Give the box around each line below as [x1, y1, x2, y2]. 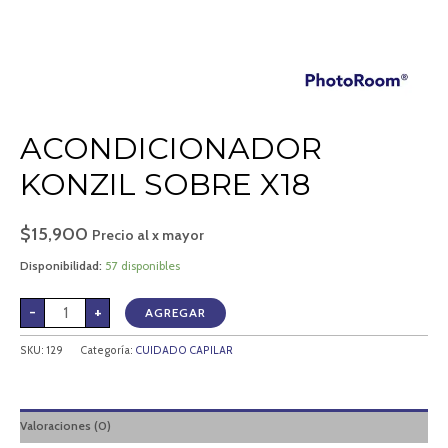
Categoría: [80, 344, 135, 358]
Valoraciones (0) [20, 418, 111, 434]
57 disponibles [105, 257, 180, 273]
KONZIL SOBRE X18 [20, 166, 311, 204]
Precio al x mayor [92, 226, 204, 245]
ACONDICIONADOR [20, 130, 322, 168]
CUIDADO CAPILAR [135, 344, 233, 358]
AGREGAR [145, 304, 206, 320]
